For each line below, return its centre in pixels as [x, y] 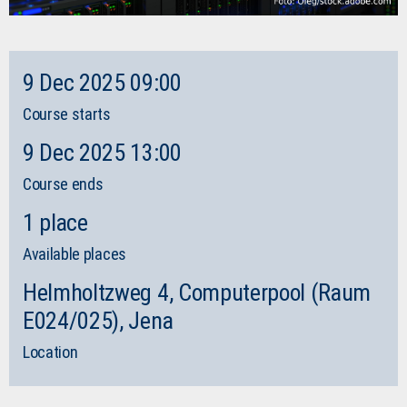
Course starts [67, 114]
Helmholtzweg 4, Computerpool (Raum [197, 292]
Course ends [63, 184]
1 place [55, 222]
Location [50, 352]
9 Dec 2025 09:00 [102, 82]
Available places [74, 253]
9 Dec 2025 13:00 [102, 152]
